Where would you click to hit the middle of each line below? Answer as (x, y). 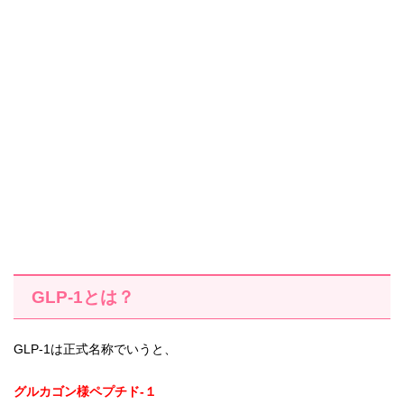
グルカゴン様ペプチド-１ (85, 391)
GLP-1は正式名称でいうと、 (95, 349)
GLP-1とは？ (83, 297)
